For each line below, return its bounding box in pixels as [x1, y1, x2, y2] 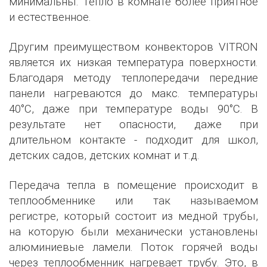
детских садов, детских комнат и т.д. [9, 149, 200, 162]
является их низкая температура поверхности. [9, 56, 258, 69]
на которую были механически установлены [9, 225, 258, 238]
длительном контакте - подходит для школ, [9, 133, 258, 147]
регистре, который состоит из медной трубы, [9, 210, 258, 223]
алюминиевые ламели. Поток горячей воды [9, 241, 258, 254]
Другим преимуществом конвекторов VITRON [9, 41, 258, 54]
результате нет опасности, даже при [9, 118, 258, 131]
